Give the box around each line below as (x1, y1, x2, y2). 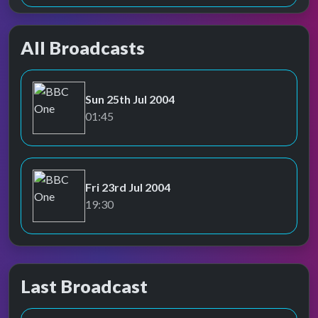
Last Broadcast (21, 275, 148, 297)
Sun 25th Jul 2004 (85, 92, 175, 106)
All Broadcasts (21, 37, 145, 58)
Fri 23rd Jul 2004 (85, 180, 170, 194)
